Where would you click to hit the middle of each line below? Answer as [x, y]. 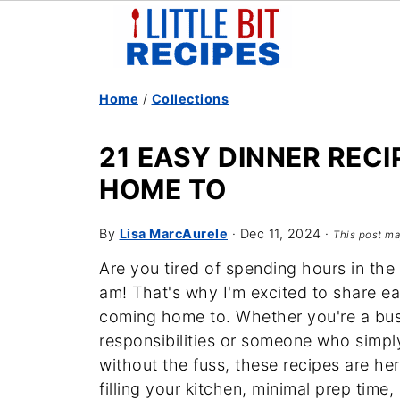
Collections [190, 99]
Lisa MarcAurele [173, 233]
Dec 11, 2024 [280, 233]
